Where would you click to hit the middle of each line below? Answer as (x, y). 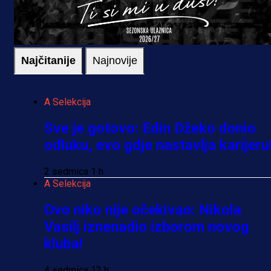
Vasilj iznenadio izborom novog (147, 227)
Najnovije (115, 61)
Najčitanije (48, 61)
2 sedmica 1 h (74, 172)
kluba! (64, 243)
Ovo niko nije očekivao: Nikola (143, 210)
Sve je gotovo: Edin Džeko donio (150, 129)
